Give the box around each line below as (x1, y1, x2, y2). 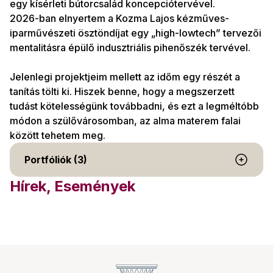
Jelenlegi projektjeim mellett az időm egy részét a (10, 71, 240, 83)
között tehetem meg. (10, 129, 105, 141)
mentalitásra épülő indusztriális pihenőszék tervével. (10, 41, 250, 54)
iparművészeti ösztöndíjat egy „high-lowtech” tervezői (10, 27, 261, 39)
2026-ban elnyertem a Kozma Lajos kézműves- (10, 12, 229, 24)
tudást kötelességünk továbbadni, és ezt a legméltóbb (10, 100, 259, 112)
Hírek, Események (10, 177, 135, 195)
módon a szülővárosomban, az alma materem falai (10, 115, 241, 127)
